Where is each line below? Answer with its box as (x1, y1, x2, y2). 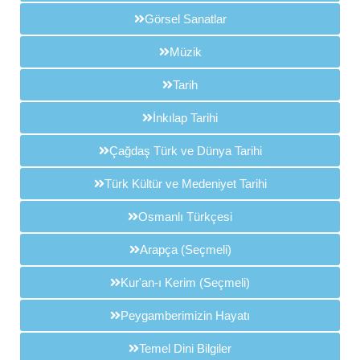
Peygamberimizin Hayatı (121, 309, 250, 323)
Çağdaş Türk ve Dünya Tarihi (108, 144, 262, 158)
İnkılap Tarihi (153, 111, 218, 125)
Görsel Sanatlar (144, 12, 227, 27)
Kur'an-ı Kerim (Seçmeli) (121, 276, 250, 290)
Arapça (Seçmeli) (139, 243, 231, 257)
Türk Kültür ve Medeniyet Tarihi (104, 177, 267, 191)
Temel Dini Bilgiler (139, 342, 231, 356)
